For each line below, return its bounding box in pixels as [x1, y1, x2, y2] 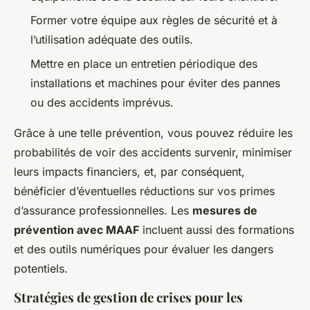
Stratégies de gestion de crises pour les [14, 288, 243, 306]
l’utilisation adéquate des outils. [30, 33, 193, 47]
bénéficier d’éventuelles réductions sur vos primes [14, 183, 275, 198]
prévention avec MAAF [14, 222, 139, 237]
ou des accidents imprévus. [30, 95, 174, 109]
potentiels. [14, 261, 68, 275]
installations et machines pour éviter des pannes [30, 75, 280, 90]
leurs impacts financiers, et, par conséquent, [14, 164, 245, 179]
